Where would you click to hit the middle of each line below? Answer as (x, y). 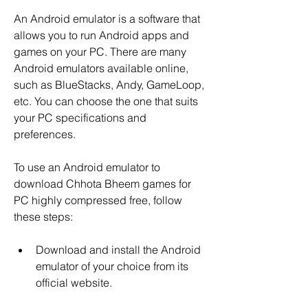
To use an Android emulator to (87, 167)
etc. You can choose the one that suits (106, 101)
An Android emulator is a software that (107, 19)
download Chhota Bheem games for (102, 184)
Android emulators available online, (101, 68)
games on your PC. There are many (100, 52)
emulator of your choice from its (112, 266)
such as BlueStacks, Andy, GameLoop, (109, 85)
